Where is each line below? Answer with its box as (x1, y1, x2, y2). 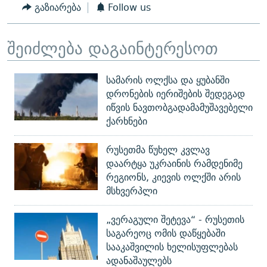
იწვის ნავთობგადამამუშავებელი (106, 100, 253, 116)
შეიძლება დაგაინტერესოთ (7, 34, 218, 62)
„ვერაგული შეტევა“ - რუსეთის (106, 212, 244, 228)
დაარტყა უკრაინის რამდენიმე (106, 156, 243, 172)
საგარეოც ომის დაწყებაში (106, 225, 225, 241)
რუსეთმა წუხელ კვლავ (106, 142, 210, 158)
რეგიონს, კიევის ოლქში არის (106, 169, 241, 185)
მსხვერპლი (106, 183, 157, 199)
